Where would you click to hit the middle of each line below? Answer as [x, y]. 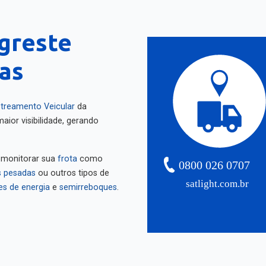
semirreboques [88, 183]
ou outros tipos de [72, 169]
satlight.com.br [218, 180]
